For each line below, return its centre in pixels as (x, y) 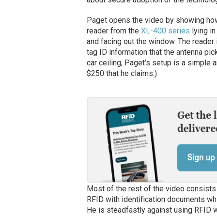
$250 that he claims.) (122, 74)
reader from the (114, 31)
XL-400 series (165, 31)
